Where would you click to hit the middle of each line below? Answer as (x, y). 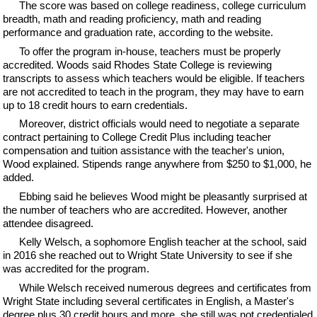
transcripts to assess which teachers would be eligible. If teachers (154, 78)
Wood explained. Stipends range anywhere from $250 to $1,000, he (157, 164)
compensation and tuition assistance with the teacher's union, (144, 150)
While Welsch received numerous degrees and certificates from (165, 287)
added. (19, 177)
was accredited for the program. (76, 269)
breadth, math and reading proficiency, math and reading (132, 19)
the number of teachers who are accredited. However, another (145, 209)
